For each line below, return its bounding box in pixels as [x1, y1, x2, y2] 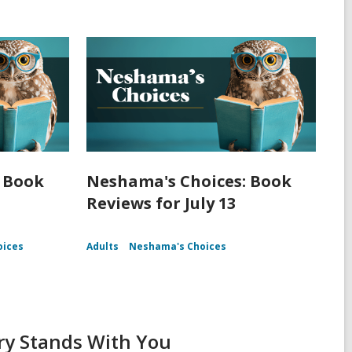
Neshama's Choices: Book [86, 170, 291, 192]
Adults [86, 240, 119, 254]
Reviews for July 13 [86, 192, 236, 214]
